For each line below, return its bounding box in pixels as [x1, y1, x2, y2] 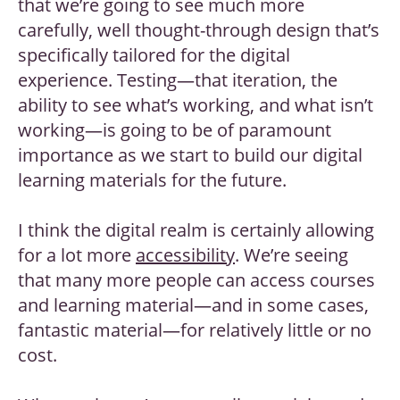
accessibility [136, 243, 235, 268]
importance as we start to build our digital [18, 143, 362, 168]
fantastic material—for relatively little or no [18, 318, 371, 343]
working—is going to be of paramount [18, 118, 331, 143]
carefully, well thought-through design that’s [18, 18, 379, 43]
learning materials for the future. [18, 168, 287, 193]
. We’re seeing [235, 243, 348, 268]
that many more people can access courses [18, 268, 375, 293]
